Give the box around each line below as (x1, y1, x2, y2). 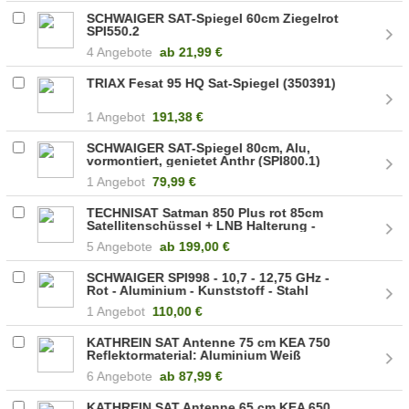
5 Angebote (87, 238, 153, 254)
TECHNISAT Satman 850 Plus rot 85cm (87, 204, 324, 220)
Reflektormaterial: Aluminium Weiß (87, 347, 302, 362)
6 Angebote (87, 368, 153, 383)
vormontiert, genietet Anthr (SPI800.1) (87, 152, 321, 168)
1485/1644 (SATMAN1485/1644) (87, 230, 278, 246)
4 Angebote (87, 44, 153, 59)
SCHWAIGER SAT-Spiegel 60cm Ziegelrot (87, 10, 340, 26)
